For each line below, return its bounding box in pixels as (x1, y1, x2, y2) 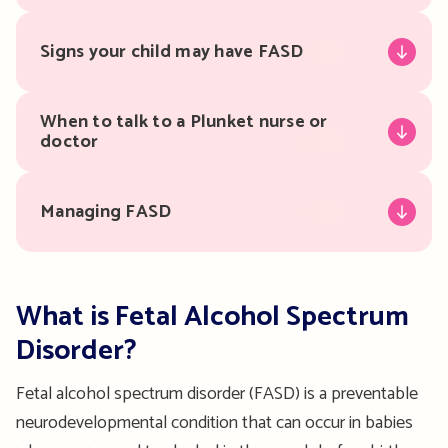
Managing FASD (40, 197, 172, 228)
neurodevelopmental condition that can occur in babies (16, 408, 413, 439)
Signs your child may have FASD (40, 37, 304, 68)
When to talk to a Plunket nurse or (40, 107, 328, 138)
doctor (40, 127, 99, 158)
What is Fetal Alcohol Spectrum (16, 294, 409, 341)
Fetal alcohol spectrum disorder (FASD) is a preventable (16, 379, 418, 410)
